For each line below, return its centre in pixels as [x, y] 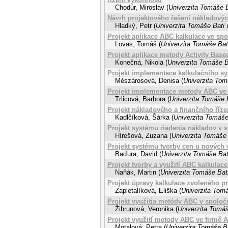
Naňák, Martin [136, 172]
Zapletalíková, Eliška [146, 191]
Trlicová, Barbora [140, 99]
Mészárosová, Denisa [147, 81]
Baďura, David [136, 154]
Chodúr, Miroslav [140, 7]
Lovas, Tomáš [136, 44]
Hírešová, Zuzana [141, 136]
